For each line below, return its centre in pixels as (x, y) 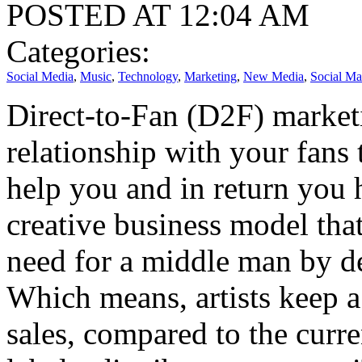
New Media (274, 76)
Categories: (78, 51)
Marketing (210, 76)
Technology (148, 76)
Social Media (40, 76)
